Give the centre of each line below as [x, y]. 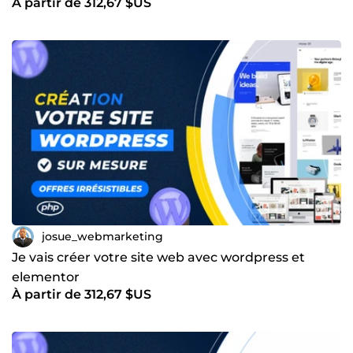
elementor [46, 277]
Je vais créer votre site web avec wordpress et [158, 258]
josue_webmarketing [102, 236]
